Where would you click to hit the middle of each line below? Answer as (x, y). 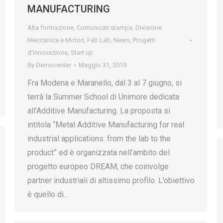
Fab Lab (99, 40)
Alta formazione (51, 28)
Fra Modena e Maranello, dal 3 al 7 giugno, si (105, 83)
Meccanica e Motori (56, 40)
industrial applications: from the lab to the (99, 139)
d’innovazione (48, 53)
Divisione (149, 28)
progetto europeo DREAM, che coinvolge (98, 167)
